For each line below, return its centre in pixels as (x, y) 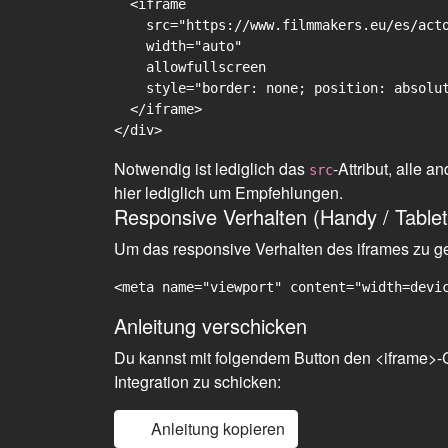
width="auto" (178, 46)
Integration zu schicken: (197, 381)
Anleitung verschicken (210, 325)
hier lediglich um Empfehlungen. (228, 192)
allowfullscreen (190, 67)
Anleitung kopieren (218, 428)
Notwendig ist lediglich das (211, 168)
